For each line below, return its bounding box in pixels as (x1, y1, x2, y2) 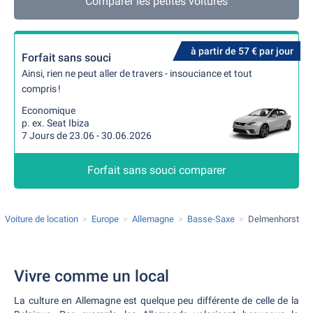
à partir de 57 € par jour (191, 45, 293, 57)
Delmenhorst (248, 214, 299, 224)
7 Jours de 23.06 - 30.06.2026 (22, 130, 152, 141)
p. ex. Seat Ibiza (22, 117, 89, 129)
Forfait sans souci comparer (87, 163, 226, 177)
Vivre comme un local (14, 267, 169, 286)
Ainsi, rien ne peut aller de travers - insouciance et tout (22, 68, 252, 79)
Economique (22, 105, 75, 116)
